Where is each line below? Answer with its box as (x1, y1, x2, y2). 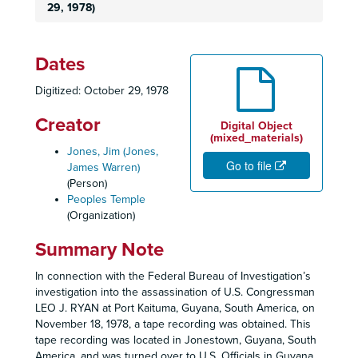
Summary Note (35, 238, 164, 261)
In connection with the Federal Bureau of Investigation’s (35, 269, 311, 283)
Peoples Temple (67, 193, 145, 206)
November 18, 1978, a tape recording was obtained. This (35, 317, 311, 331)
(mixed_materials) (210, 131, 303, 145)
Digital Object (221, 119, 292, 133)
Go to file (225, 157, 275, 173)
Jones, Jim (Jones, (67, 145, 158, 158)
